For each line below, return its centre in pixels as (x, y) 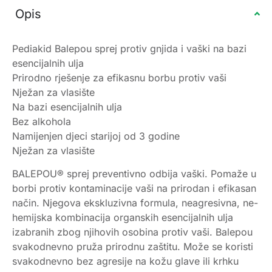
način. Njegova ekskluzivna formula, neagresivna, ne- (135, 203)
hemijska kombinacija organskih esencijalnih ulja (123, 218)
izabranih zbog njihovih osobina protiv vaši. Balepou (132, 232)
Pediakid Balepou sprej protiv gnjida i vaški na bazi (129, 48)
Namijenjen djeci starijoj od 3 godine (96, 136)
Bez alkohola (42, 121)
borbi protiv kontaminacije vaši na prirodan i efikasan (134, 189)
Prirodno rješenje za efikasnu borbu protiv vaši (119, 77)
